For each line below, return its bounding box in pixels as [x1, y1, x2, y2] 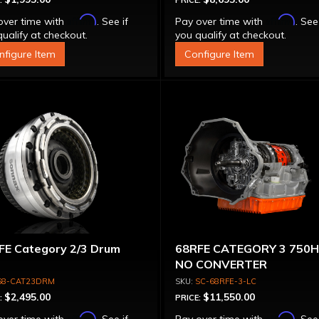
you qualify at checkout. [175, 28, 287, 41]
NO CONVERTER [175, 257, 268, 271]
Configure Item [184, 48, 255, 61]
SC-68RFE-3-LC [195, 276, 257, 286]
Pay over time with [175, 15, 266, 28]
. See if [96, 15, 128, 28]
